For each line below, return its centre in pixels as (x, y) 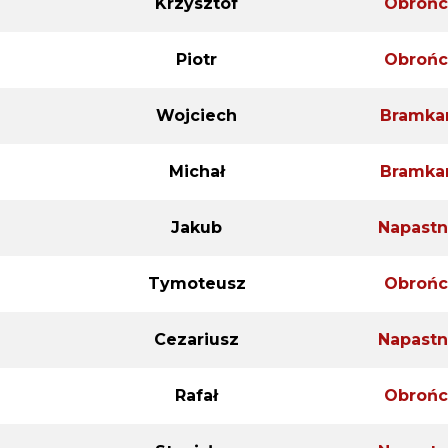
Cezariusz (196, 339)
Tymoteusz (196, 283)
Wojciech (196, 115)
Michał (196, 171)
